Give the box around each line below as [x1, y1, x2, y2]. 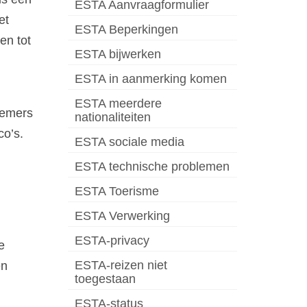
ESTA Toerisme [74, 184, 159, 199]
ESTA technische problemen [74, 160, 230, 174]
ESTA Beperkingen [74, 23, 178, 37]
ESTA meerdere [74, 97, 162, 111]
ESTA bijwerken [74, 47, 161, 62]
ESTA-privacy [74, 234, 149, 248]
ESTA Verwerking [74, 209, 170, 223]
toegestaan [74, 272, 136, 286]
